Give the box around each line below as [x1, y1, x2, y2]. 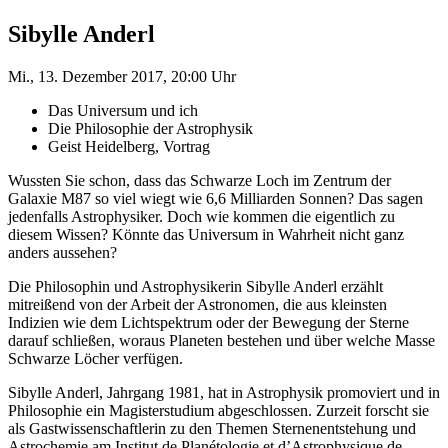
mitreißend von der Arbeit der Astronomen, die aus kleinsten [8, 295, 387, 313]
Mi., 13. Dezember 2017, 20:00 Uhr [8, 67, 236, 85]
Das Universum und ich [48, 101, 198, 119]
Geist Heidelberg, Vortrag [48, 137, 210, 155]
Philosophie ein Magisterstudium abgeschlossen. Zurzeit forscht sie [8, 401, 429, 419]
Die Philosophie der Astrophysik [48, 119, 253, 137]
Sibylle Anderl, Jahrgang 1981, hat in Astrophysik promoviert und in [8, 383, 440, 401]
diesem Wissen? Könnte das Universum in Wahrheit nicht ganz [8, 225, 404, 243]
